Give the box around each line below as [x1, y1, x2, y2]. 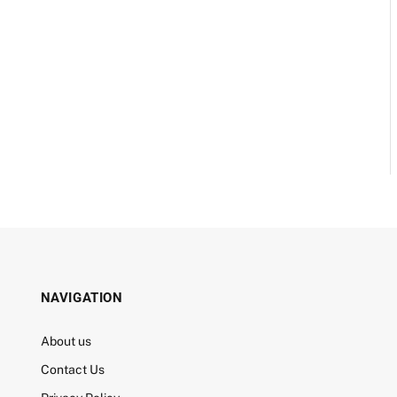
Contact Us [40, 362, 105, 377]
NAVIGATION [40, 290, 123, 306]
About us [40, 334, 91, 348]
